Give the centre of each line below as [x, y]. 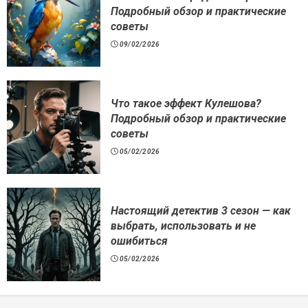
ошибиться [139, 241]
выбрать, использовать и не [183, 226]
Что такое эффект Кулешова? [186, 104]
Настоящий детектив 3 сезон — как [201, 211]
